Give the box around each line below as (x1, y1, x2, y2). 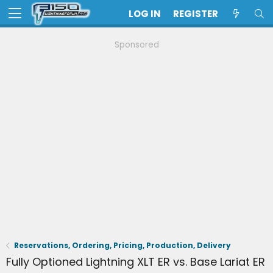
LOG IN (129, 7, 161, 20)
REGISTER (173, 7, 218, 20)
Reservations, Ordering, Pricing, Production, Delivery (14, 240, 232, 250)
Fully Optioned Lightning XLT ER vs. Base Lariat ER (6, 254, 265, 269)
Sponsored (114, 39, 159, 51)
